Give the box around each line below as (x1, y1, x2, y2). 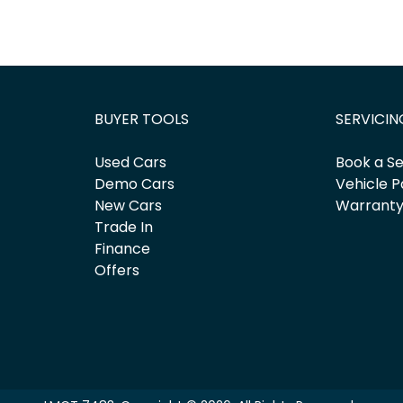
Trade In (94, 216, 153, 237)
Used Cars (94, 151, 166, 173)
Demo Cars (94, 173, 175, 194)
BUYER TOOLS (94, 108, 189, 130)
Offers (94, 259, 139, 281)
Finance (94, 237, 150, 259)
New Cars (94, 194, 162, 216)
